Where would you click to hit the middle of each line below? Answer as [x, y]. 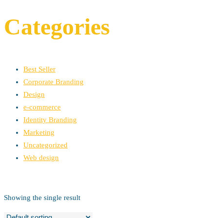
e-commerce [42, 107]
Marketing [39, 132]
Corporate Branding [54, 82]
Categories [57, 27]
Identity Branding [50, 119]
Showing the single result [42, 197]
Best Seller [39, 69]
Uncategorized [45, 145]
